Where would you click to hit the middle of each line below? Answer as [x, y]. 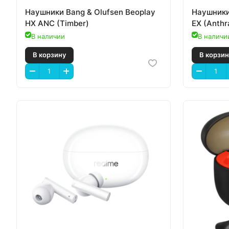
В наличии [48, 37]
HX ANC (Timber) [57, 24]
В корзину [55, 112]
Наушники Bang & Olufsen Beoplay [90, 12]
